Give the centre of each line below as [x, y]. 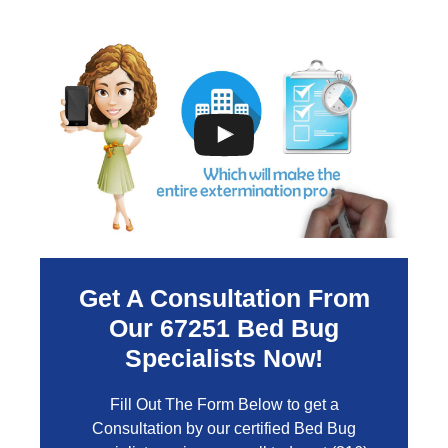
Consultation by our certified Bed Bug [224, 428]
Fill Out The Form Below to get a [224, 404]
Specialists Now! [224, 358]
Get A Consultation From [224, 298]
